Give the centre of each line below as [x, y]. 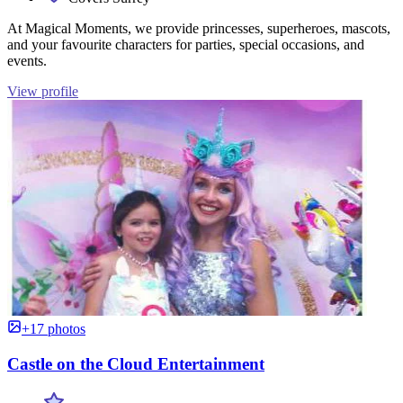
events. [27, 61]
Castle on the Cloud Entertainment [136, 363]
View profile [43, 92]
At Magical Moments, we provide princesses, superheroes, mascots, [199, 29]
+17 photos [54, 329]
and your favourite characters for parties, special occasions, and [186, 45]
